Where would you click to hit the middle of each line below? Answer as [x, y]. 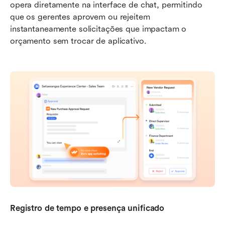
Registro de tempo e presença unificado [87, 208]
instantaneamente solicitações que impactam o [98, 29]
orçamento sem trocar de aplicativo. [78, 41]
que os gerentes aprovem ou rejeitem [80, 17]
